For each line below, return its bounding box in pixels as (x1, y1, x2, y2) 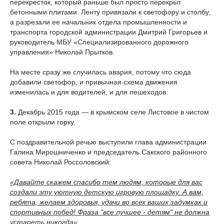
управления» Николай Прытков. (10, 47, 116, 56)
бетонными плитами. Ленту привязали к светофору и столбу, (10, 7, 210, 16)
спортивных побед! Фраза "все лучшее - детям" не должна (10, 207, 209, 216)
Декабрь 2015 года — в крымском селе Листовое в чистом (16, 107, 209, 116)
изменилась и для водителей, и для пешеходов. (10, 87, 170, 96)
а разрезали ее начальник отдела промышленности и (10, 17, 187, 26)
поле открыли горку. (10, 117, 75, 126)
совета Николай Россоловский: (10, 157, 111, 166)
